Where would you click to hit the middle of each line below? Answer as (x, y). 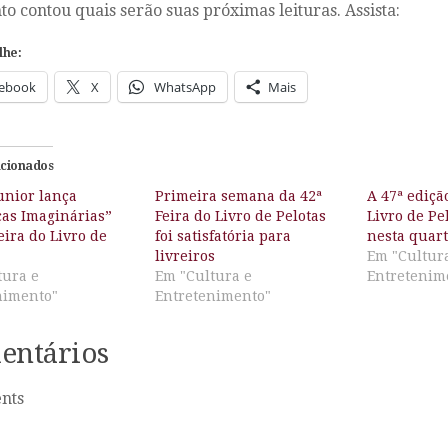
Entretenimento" (212, 295)
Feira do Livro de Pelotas (240, 215)
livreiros (184, 255)
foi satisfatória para (222, 235)
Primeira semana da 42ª (238, 195)
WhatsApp (185, 87)
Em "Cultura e (203, 275)
